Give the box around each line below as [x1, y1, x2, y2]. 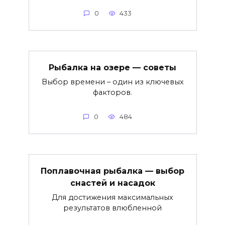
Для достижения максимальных [52, 192, 173, 202]
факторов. [93, 87, 132, 97]
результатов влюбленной [63, 203, 162, 212]
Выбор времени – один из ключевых [41, 77, 184, 86]
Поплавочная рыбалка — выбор [41, 166, 184, 176]
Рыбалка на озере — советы [49, 62, 176, 72]
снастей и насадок [70, 178, 155, 188]
